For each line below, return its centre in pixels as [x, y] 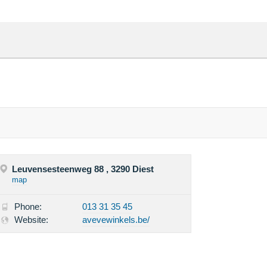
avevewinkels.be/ [116, 220]
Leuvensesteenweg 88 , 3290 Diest [83, 169]
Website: [32, 220]
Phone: [28, 207]
